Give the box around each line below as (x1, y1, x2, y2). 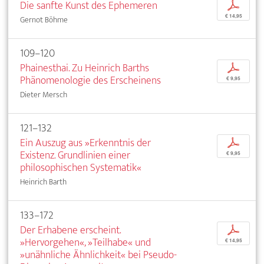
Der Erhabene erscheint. (20, 220, 121, 239)
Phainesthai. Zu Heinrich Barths (20, 58, 149, 77)
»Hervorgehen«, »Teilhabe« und (20, 233, 151, 252)
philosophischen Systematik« (20, 158, 141, 177)
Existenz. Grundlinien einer (20, 146, 130, 164)
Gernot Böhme (20, 12, 68, 27)
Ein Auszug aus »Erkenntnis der (20, 133, 151, 152)
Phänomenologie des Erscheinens (20, 71, 161, 90)
